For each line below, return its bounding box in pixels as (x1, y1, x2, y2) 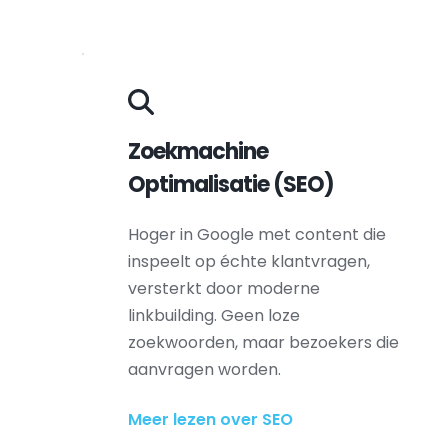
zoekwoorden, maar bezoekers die (128, 331, 400, 354)
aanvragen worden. (128, 358, 282, 381)
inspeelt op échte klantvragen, (128, 250, 371, 273)
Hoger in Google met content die (128, 223, 387, 246)
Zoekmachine (128, 136, 269, 167)
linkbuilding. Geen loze (128, 304, 301, 327)
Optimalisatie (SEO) (128, 169, 339, 200)
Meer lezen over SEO (128, 408, 294, 431)
